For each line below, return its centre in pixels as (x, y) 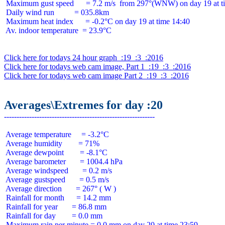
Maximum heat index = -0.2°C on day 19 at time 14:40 (97, 21)
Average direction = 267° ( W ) (60, 189)
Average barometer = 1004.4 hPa (63, 161)
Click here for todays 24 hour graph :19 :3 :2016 (84, 58)
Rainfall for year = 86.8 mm (55, 207)
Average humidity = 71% (52, 143)
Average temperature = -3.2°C (57, 134)
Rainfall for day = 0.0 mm (53, 216)
